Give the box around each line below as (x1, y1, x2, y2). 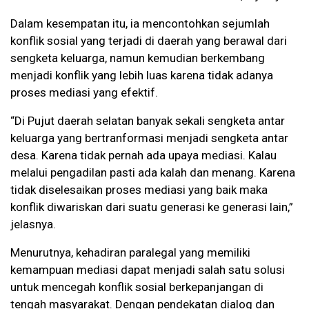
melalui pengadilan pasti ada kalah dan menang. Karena (10, 166, 295, 180)
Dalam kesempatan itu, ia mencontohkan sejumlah (10, 17, 270, 31)
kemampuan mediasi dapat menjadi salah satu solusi (10, 263, 285, 277)
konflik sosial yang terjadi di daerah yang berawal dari (10, 34, 287, 48)
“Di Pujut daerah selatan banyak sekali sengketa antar (10, 114, 285, 128)
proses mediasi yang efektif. (10, 86, 158, 100)
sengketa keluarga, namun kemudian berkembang (10, 51, 265, 66)
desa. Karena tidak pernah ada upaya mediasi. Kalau (10, 148, 277, 163)
